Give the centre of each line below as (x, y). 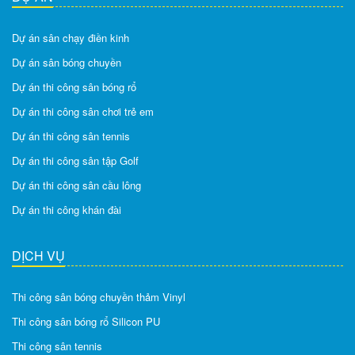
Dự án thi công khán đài (67, 209)
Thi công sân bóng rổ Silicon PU (86, 321)
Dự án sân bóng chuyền (67, 62)
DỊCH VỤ (38, 255)
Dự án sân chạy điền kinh (71, 37)
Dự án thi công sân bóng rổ (74, 86)
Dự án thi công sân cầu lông (76, 185)
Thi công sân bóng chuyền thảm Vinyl (99, 296)
